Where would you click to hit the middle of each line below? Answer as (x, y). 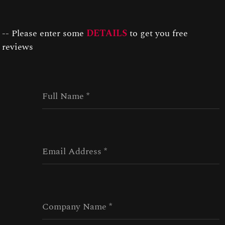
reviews (18, 47)
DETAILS (108, 33)
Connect (40, 25)
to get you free (159, 33)
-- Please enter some (44, 33)
